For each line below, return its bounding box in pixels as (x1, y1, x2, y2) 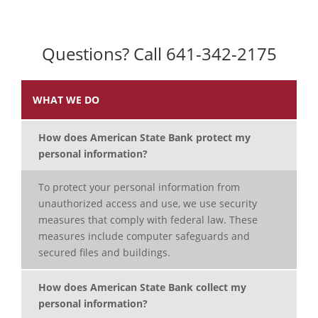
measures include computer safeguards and (38, 229, 250, 243)
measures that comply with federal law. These (38, 213, 258, 227)
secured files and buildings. (38, 246, 170, 260)
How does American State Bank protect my (38, 131, 251, 145)
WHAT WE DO (33, 93, 99, 107)
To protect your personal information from (38, 180, 240, 194)
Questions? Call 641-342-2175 (41, 42, 277, 66)
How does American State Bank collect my (38, 280, 246, 295)
